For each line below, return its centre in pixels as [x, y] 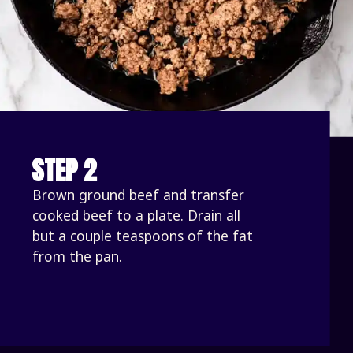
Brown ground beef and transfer [139, 194]
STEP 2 [64, 170]
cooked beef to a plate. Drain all [137, 215]
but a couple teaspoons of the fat [143, 235]
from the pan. [80, 256]
